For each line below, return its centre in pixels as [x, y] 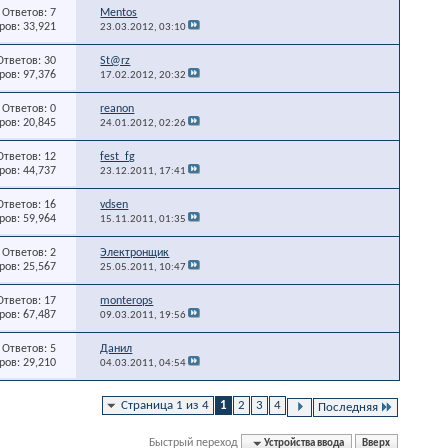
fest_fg [118, 156]
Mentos [119, 12]
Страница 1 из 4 [165, 405]
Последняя [348, 407]
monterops [127, 300]
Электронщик [135, 252]
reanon [117, 108]
